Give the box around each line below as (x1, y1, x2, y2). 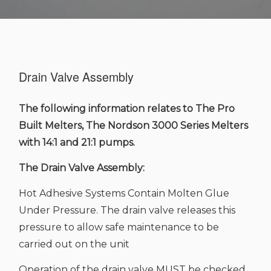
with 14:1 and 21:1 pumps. (19, 137, 135, 148)
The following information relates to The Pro (19, 103, 235, 114)
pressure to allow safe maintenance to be (19, 221, 219, 233)
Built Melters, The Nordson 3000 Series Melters (19, 120, 248, 131)
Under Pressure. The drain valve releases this (19, 204, 235, 216)
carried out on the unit (19, 238, 129, 250)
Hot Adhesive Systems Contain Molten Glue (19, 188, 229, 199)
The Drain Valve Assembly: (19, 162, 145, 174)
